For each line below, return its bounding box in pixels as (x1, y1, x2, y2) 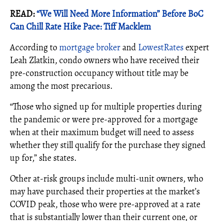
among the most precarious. (10, 79, 112, 92)
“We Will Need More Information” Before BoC (37, 7, 203, 20)
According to (10, 41, 59, 53)
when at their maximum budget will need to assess (10, 126, 194, 138)
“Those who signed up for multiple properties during (10, 100, 202, 112)
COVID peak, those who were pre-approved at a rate (10, 198, 200, 210)
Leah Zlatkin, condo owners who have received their (10, 54, 199, 66)
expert (185, 41, 209, 53)
